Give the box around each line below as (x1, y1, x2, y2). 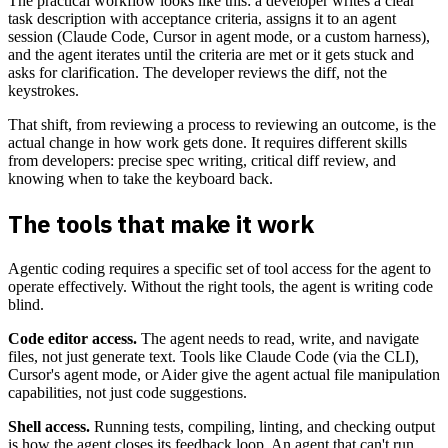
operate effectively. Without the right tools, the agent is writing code (8, 278, 433, 296)
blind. (8, 296, 44, 314)
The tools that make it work (8, 208, 314, 241)
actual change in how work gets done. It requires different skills (8, 134, 407, 152)
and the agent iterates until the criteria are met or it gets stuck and (8, 46, 414, 64)
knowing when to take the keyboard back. (8, 170, 273, 188)
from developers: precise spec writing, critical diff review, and (8, 152, 396, 170)
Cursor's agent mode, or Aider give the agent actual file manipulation (8, 366, 440, 384)
